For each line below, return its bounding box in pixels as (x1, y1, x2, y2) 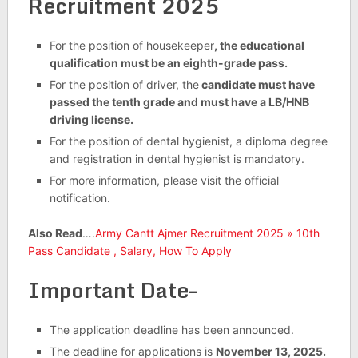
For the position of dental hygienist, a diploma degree (49, 134, 328, 149)
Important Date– (27, 273, 197, 308)
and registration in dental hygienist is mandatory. (49, 152, 304, 166)
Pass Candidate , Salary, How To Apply (27, 244, 232, 258)
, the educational (213, 38, 304, 53)
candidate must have (198, 78, 315, 92)
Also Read (27, 226, 82, 241)
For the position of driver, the (49, 78, 199, 92)
